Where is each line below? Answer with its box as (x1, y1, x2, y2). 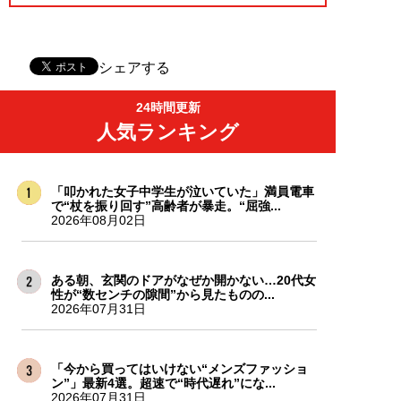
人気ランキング (97, 121, 239, 144)
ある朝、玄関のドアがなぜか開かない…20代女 (50, 273, 316, 288)
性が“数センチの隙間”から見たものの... (50, 287, 275, 303)
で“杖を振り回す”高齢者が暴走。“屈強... (50, 199, 281, 214)
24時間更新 (135, 100, 200, 115)
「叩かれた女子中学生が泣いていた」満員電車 (50, 184, 314, 200)
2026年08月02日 (50, 213, 146, 228)
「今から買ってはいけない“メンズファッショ (50, 362, 308, 377)
